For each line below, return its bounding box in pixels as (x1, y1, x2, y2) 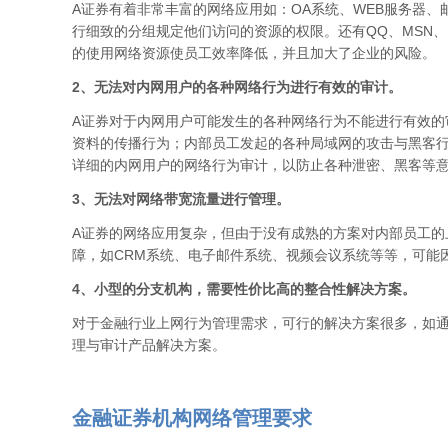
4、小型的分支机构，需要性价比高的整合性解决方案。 (72, 281, 416, 297)
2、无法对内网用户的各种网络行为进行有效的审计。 (72, 79, 402, 95)
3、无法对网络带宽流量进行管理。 (72, 191, 290, 207)
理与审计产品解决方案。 (72, 337, 226, 353)
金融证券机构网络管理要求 (72, 407, 312, 429)
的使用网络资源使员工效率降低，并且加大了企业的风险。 (72, 45, 436, 61)
